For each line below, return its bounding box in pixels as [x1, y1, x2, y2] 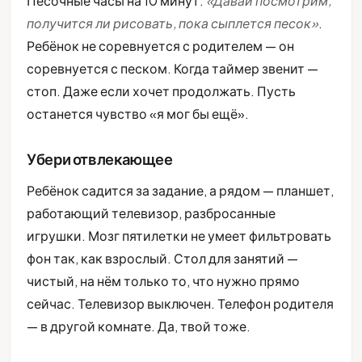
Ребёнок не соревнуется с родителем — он [27, 37, 294, 55]
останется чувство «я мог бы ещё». [27, 105, 249, 123]
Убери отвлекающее [27, 149, 173, 169]
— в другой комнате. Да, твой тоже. [27, 318, 250, 335]
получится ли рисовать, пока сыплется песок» [27, 15, 318, 32]
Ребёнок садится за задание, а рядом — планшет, [27, 182, 334, 200]
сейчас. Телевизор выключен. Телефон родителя [27, 295, 334, 313]
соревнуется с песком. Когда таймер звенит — [27, 60, 318, 78]
